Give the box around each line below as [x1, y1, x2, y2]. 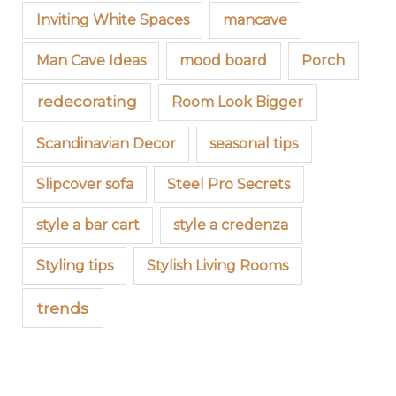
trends [36, 298, 88, 317]
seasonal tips [209, 134, 299, 152]
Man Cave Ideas [35, 51, 146, 69]
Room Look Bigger [171, 94, 304, 111]
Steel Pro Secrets [167, 175, 291, 193]
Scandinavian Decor [35, 134, 176, 152]
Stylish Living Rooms [147, 256, 289, 274]
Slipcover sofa [35, 175, 133, 193]
